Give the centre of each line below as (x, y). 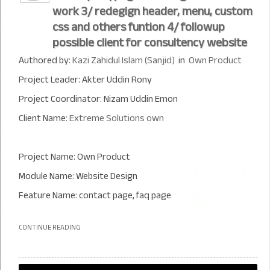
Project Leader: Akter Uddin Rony (85, 80)
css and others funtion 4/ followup (139, 27)
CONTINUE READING (50, 227)
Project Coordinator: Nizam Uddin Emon (98, 99)
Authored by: (46, 60)
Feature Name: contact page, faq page (95, 195)
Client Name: (44, 118)
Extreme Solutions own (117, 118)
